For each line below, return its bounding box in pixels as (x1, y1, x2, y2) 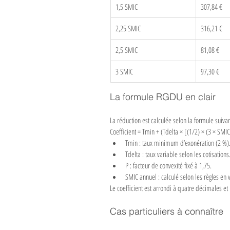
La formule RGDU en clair (110, 91, 216, 103)
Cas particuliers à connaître (110, 205, 223, 217)
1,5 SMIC (116, 2, 138, 12)
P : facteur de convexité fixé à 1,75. (125, 160, 212, 170)
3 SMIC (116, 66, 133, 76)
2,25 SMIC (116, 23, 141, 33)
